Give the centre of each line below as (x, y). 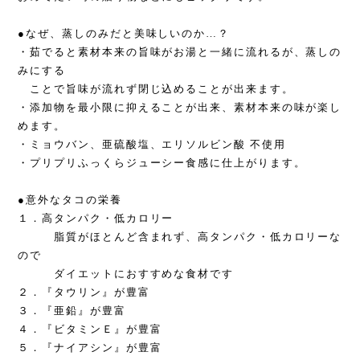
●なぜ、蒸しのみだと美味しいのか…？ (124, 33)
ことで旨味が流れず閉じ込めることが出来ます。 (156, 89)
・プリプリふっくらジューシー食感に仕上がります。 (162, 163)
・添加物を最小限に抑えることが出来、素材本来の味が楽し (180, 107)
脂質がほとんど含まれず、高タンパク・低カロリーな (180, 237)
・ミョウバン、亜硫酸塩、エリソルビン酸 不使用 (152, 144)
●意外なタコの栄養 (70, 200)
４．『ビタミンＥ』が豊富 (90, 329)
